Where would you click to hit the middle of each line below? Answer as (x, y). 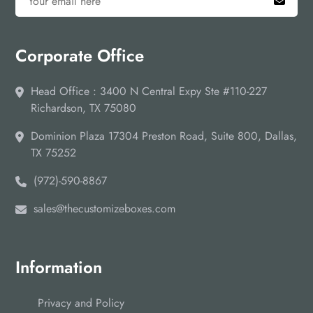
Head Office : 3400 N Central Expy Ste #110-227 (149, 92)
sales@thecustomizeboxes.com (104, 209)
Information (59, 268)
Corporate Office (80, 56)
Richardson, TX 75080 (83, 108)
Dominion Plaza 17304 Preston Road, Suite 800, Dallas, (164, 136)
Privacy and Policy (81, 303)
